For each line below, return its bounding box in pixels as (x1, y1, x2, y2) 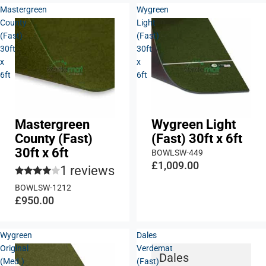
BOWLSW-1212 (15, 182, 71, 192)
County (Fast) (15, 131, 93, 146)
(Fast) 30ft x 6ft (151, 131, 242, 146)
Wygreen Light (151, 116, 236, 132)
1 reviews (60, 163, 115, 178)
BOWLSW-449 (151, 147, 203, 157)
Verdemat (137, 243, 173, 253)
